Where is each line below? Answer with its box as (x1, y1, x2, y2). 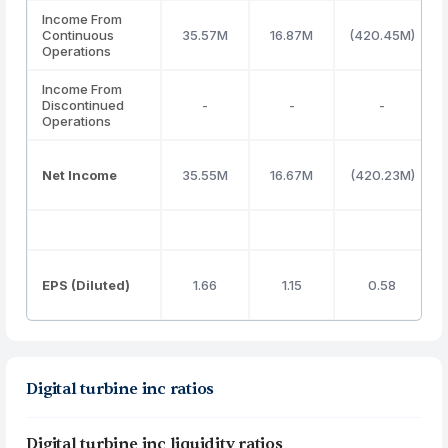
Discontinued (42, 97, 125, 113)
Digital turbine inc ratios (26, 379, 215, 399)
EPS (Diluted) (42, 277, 131, 293)
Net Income (42, 167, 118, 183)
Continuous (42, 27, 115, 43)
